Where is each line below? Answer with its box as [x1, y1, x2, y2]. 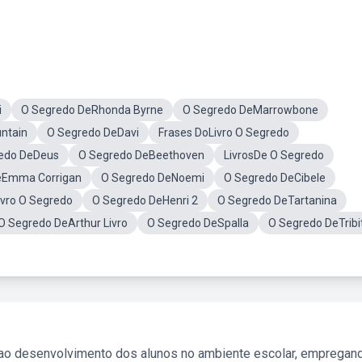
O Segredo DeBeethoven [78, 149, 204, 162]
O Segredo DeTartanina [217, 194, 337, 207]
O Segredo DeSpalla [147, 217, 249, 229]
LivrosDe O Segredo [224, 149, 324, 162]
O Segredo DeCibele [224, 171, 326, 184]
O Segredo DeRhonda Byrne [21, 103, 163, 116]
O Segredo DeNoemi [101, 171, 204, 184]
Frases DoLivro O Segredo [158, 126, 289, 139]
